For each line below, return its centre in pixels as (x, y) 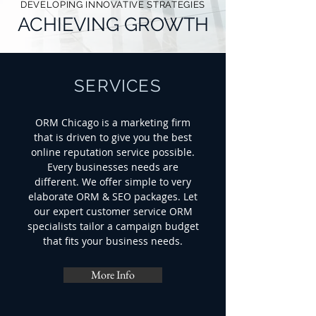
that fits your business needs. (113, 241)
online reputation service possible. (113, 152)
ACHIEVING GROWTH (113, 24)
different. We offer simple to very (113, 182)
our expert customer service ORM (113, 211)
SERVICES (118, 86)
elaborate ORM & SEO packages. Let (113, 196)
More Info (113, 275)
